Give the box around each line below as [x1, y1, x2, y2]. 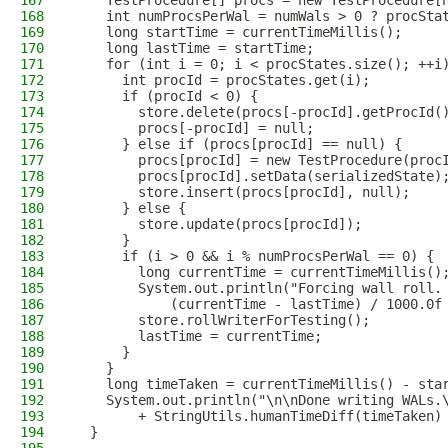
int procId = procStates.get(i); [74, 72, 370, 88]
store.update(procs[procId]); [74, 216, 362, 232]
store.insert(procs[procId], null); [74, 184, 410, 200]
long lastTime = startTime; [74, 40, 314, 56]
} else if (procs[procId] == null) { [74, 136, 402, 152]
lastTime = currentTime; [74, 328, 322, 344]
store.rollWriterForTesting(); [74, 312, 370, 328]
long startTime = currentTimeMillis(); [74, 24, 402, 40]
